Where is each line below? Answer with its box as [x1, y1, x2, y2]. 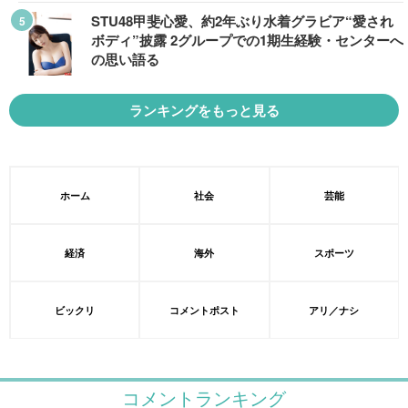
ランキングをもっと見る [128, 100, 280, 120]
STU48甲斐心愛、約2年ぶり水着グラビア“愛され [91, 11, 393, 31]
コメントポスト [168, 305, 240, 315]
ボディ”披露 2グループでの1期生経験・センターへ [91, 30, 403, 50]
